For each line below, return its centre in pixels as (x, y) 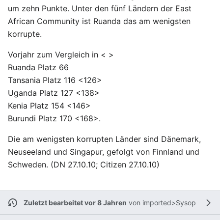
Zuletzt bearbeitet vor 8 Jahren (75, 203)
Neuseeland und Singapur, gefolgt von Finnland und (104, 152)
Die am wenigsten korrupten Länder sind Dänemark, (104, 139)
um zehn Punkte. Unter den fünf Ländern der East (100, 8)
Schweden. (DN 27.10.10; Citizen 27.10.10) (84, 165)
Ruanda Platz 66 (38, 67)
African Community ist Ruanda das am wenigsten (99, 21)
